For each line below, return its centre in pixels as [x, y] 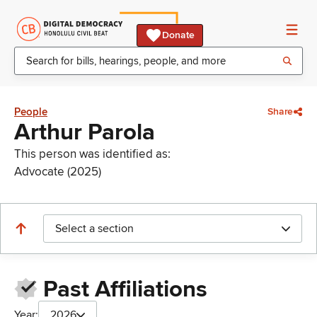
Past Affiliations [125, 290]
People [31, 112]
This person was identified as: [92, 154]
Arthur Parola [85, 132]
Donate [178, 35]
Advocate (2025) [58, 172]
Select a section [94, 229]
